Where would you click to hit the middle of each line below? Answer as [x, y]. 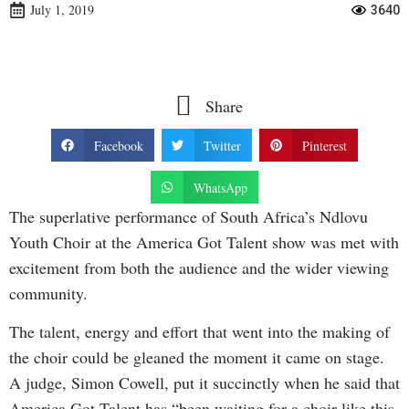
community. [48, 293]
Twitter [223, 145]
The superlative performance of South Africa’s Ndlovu [189, 216]
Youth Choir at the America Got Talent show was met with [204, 242]
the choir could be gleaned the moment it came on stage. [197, 357]
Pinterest [325, 145]
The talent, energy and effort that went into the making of [199, 332]
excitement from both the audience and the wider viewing [199, 267]
